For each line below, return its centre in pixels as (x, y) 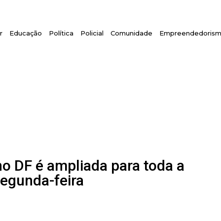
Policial (92, 33)
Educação (26, 33)
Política (61, 33)
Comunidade (132, 33)
